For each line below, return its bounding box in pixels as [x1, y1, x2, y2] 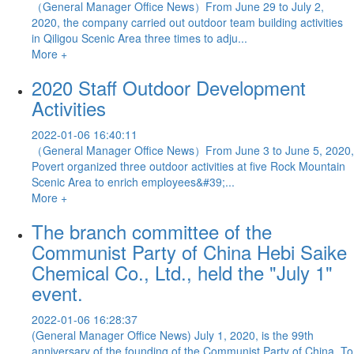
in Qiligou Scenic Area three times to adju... [32, 29, 247, 46]
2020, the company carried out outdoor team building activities [32, 13, 343, 30]
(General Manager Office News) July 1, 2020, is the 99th [32, 326, 314, 343]
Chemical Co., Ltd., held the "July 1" [32, 258, 333, 286]
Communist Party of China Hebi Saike [32, 237, 347, 265]
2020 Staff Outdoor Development [32, 73, 306, 101]
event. [32, 278, 83, 307]
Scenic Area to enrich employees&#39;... [32, 173, 235, 190]
